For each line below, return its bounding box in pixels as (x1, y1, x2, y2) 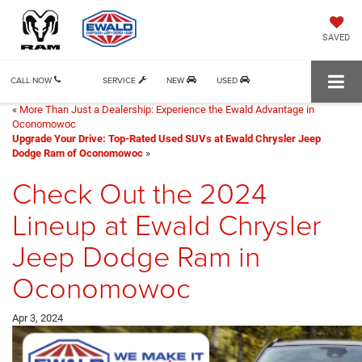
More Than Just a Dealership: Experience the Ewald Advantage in (19, 103, 314, 116)
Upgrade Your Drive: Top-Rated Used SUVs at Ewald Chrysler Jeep (12, 132, 321, 145)
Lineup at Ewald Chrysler (12, 203, 321, 244)
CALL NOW (11, 74, 54, 86)
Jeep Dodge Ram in (12, 234, 260, 276)
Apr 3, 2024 (12, 311, 63, 324)
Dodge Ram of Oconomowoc (12, 146, 143, 159)
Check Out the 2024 (12, 171, 267, 213)
